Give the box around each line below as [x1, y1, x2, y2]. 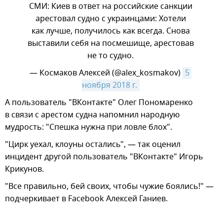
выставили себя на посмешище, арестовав [27, 37, 194, 50]
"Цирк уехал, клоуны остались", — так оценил [5, 139, 181, 151]
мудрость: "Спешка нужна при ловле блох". [5, 121, 172, 134]
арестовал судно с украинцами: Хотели [35, 13, 186, 25]
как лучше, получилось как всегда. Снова [31, 25, 190, 37]
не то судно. [87, 50, 134, 62]
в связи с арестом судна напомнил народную [5, 109, 180, 121]
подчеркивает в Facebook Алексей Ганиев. [5, 193, 168, 205]
